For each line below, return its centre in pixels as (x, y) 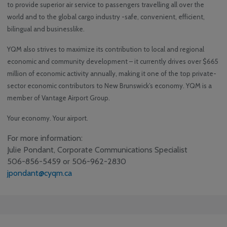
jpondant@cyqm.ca (40, 173)
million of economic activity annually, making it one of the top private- (112, 74)
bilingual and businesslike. (47, 29)
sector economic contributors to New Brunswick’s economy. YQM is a (109, 86)
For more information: (45, 138)
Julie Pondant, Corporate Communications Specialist (97, 150)
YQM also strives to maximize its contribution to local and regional (106, 49)
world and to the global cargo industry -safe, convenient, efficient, (106, 17)
